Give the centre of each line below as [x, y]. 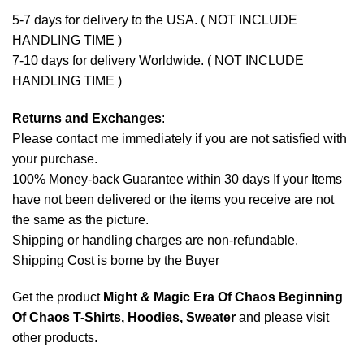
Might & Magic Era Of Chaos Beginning [223, 297]
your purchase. [55, 158]
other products [53, 338]
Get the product [58, 297]
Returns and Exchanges [87, 118]
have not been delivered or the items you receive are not [173, 199]
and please [271, 318]
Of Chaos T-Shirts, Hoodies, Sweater [124, 318]
